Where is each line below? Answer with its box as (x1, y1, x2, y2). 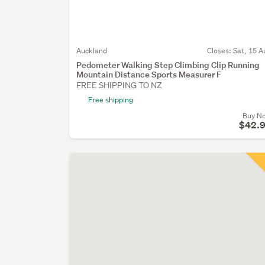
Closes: (206, 46, 233, 56)
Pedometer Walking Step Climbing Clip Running (76, 59, 260, 71)
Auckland (76, 46, 108, 56)
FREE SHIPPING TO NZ (76, 80, 163, 91)
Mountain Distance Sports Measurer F (76, 69, 222, 80)
